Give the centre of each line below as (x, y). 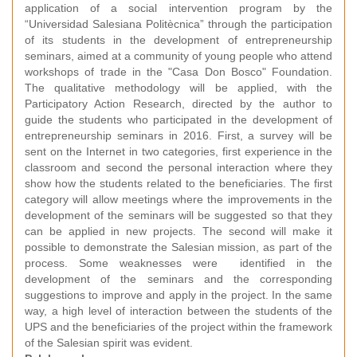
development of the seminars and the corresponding (178, 279)
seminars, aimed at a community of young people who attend (178, 56)
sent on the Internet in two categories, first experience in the (178, 151)
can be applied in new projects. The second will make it (178, 231)
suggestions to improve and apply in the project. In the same (178, 295)
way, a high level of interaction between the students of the (178, 311)
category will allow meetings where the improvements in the (178, 199)
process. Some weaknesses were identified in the (178, 263)
